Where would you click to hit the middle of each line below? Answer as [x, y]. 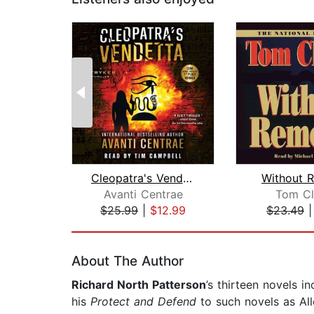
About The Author [128, 261]
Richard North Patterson [139, 285]
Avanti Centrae [143, 194]
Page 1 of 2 [102, 225]
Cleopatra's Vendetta [187, 178]
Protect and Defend [143, 302]
